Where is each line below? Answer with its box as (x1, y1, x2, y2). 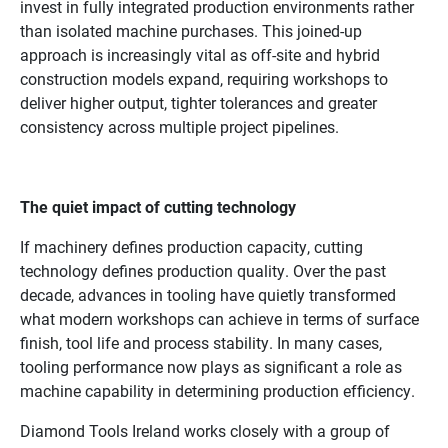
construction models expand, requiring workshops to (20, 68, 388, 90)
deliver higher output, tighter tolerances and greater (20, 92, 377, 114)
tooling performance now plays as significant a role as (20, 356, 402, 378)
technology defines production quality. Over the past (20, 260, 386, 282)
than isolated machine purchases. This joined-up (20, 20, 362, 42)
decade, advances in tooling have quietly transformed (20, 284, 396, 306)
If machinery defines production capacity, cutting (20, 236, 363, 258)
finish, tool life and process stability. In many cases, (20, 332, 382, 354)
